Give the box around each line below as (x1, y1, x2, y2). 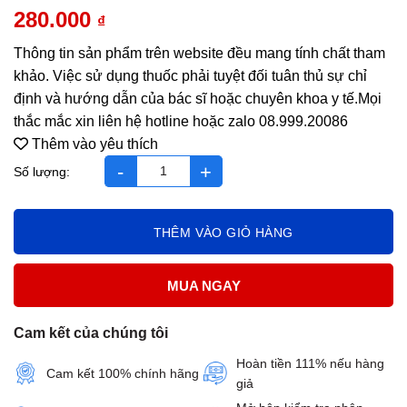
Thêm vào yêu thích (32, 136, 158, 153)
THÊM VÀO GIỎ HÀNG (153, 225, 293, 241)
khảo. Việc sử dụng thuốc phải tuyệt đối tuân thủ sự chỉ (14, 68, 367, 84)
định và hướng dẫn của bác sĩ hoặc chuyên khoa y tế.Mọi (14, 91, 382, 107)
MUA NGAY (166, 277, 241, 293)
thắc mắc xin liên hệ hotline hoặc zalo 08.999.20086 (14, 114, 348, 130)
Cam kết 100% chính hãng (46, 366, 199, 382)
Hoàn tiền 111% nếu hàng (236, 356, 384, 372)
